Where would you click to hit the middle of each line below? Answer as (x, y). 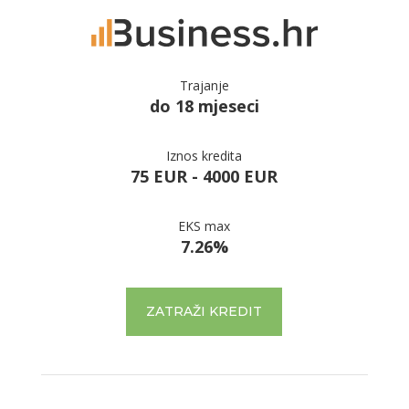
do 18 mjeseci (204, 106)
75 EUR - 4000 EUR (204, 177)
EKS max (204, 226)
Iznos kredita (204, 156)
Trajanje (204, 86)
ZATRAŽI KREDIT (204, 312)
